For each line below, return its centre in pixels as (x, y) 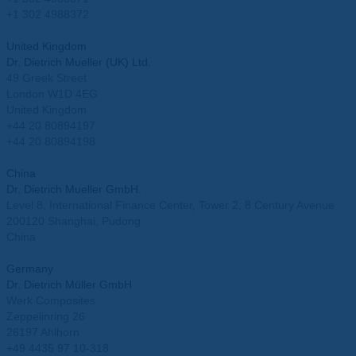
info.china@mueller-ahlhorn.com (88, 253)
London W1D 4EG (52, 94)
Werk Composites (51, 301)
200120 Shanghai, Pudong (74, 221)
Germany (30, 269)
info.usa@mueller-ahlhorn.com (84, 31)
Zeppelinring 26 (46, 317)
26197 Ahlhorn (43, 333)
